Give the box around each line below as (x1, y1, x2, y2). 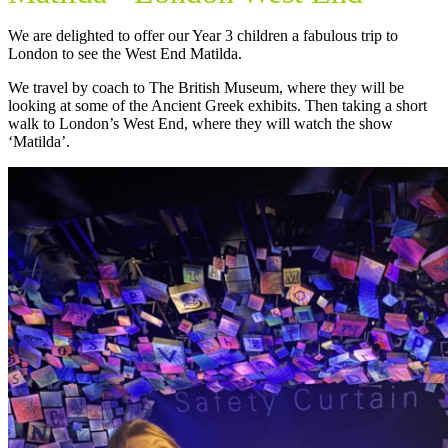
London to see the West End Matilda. (8, 45, 242, 63)
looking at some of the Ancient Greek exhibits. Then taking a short (8, 97, 427, 115)
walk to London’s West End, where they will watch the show (8, 115, 393, 133)
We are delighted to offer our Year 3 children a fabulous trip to (8, 27, 398, 45)
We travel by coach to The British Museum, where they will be (8, 79, 404, 97)
